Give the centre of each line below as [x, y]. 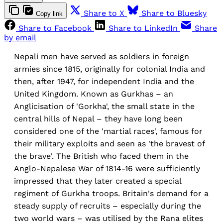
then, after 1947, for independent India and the [104, 82]
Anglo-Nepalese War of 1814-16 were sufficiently [107, 169]
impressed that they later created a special [98, 181]
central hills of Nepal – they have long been [98, 119]
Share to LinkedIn [143, 28]
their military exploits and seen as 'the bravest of [109, 144]
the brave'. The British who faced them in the [101, 156]
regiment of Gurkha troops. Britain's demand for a [111, 194]
